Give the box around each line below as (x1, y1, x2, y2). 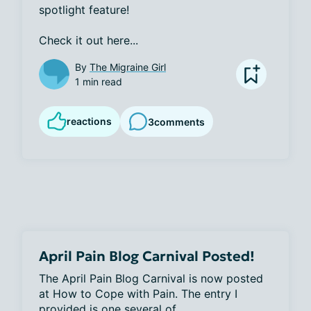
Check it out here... (39, 33, 138, 47)
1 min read (75, 76, 122, 87)
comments (154, 115, 205, 128)
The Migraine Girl (90, 61, 166, 73)
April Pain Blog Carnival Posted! (39, 247, 255, 265)
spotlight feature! (39, 3, 133, 17)
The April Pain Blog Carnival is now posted (39, 271, 263, 285)
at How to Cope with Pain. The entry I (39, 287, 237, 301)
